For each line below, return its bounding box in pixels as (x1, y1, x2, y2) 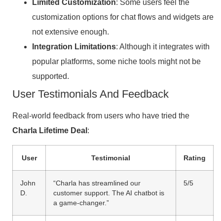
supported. (32, 72, 69, 80)
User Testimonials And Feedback (12, 87, 169, 100)
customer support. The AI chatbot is (53, 189, 164, 197)
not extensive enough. (32, 27, 109, 36)
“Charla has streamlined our (53, 179, 141, 187)
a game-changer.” (53, 199, 109, 207)
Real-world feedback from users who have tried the (12, 111, 189, 120)
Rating (184, 154, 206, 162)
